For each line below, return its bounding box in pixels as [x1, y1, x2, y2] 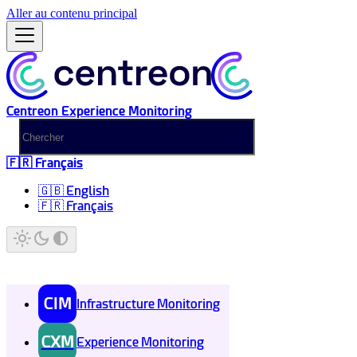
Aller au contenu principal [6, 6, 137, 20]
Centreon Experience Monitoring [6, 104, 192, 119]
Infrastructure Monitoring [76, 296, 220, 312]
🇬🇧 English [38, 183, 109, 198]
